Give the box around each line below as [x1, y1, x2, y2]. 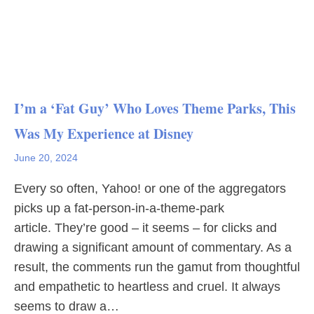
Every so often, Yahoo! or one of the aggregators [14, 182, 286, 196]
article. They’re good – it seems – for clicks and [14, 221, 277, 235]
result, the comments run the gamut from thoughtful [14, 260, 300, 274]
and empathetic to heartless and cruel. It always [14, 280, 280, 294]
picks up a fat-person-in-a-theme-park [14, 201, 224, 215]
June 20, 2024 [14, 152, 78, 163]
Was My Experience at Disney [14, 123, 193, 144]
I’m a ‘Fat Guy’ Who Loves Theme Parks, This [14, 98, 296, 118]
